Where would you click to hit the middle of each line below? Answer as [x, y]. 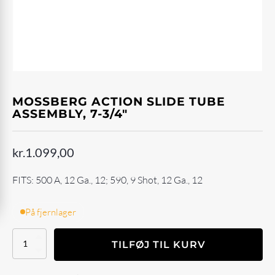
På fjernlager [51, 212]
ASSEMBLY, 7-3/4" [70, 114]
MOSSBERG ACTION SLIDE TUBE [119, 102]
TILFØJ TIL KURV [158, 244]
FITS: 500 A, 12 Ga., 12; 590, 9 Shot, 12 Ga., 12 [107, 180]
